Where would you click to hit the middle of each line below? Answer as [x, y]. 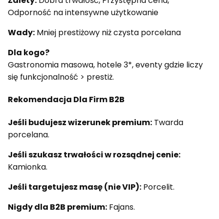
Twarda [168, 122]
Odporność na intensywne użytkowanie [83, 13]
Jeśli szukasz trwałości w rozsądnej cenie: [94, 154]
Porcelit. [158, 187]
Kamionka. [28, 167]
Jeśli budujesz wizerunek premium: [80, 122]
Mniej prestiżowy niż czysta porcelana [108, 33]
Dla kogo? [29, 53]
